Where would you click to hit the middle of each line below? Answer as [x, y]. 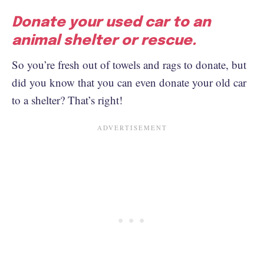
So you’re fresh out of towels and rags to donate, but [129, 64]
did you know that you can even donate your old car [129, 82]
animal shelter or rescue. [104, 41]
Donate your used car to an [111, 22]
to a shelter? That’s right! [69, 100]
